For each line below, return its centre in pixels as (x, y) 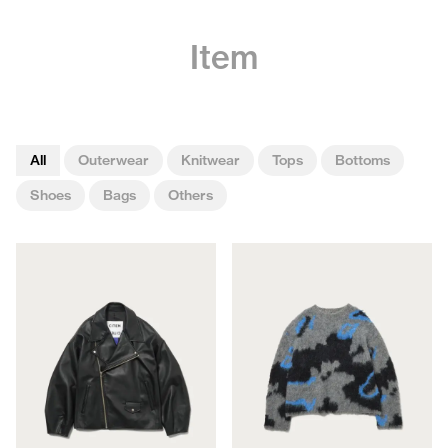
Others (190, 194)
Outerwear (113, 159)
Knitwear (210, 159)
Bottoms (362, 159)
